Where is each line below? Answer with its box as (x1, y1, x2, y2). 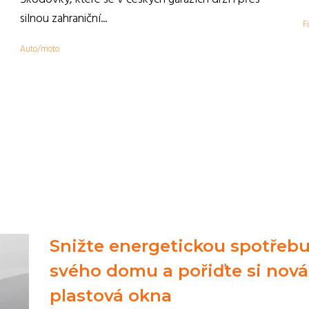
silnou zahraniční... (20, 9, 107, 29)
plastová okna (49, 286, 172, 306)
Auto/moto (20, 42, 59, 57)
